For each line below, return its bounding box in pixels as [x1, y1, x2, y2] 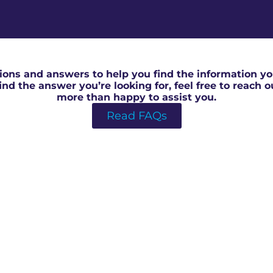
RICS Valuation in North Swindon [52, 44, 221, 56]
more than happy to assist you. [57, 91, 216, 103]
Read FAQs [106, 109, 167, 122]
